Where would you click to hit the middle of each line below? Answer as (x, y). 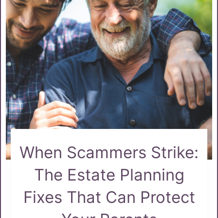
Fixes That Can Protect (109, 197)
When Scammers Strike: (109, 152)
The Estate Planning (109, 174)
